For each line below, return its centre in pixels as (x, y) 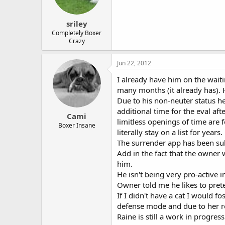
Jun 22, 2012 (134, 63)
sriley (77, 23)
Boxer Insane (77, 125)
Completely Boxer (77, 33)
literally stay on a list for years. (170, 132)
